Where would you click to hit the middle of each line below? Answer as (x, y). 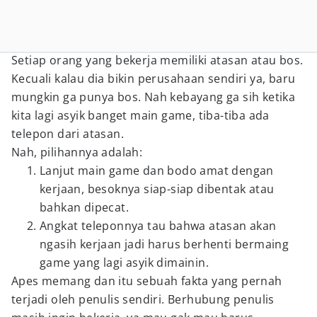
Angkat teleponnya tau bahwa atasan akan (158, 226)
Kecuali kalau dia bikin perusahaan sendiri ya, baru (154, 79)
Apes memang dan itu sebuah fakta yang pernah (147, 281)
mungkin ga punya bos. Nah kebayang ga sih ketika (154, 97)
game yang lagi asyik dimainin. (124, 263)
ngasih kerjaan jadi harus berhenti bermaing (165, 244)
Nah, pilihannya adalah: (77, 152)
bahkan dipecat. (85, 207)
